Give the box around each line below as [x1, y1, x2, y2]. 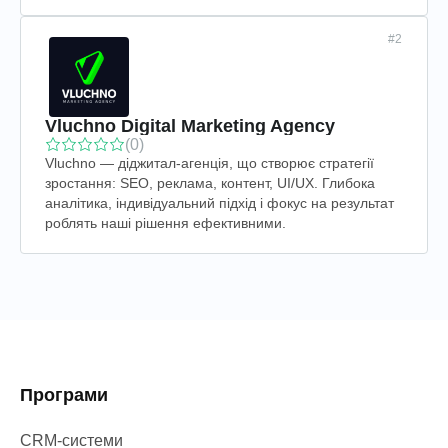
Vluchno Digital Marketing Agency [45, 116, 335, 136]
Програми [20, 385, 108, 405]
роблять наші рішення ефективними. [45, 215, 286, 231]
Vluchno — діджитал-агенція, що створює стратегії [45, 155, 374, 171]
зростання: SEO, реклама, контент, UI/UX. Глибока [45, 175, 375, 191]
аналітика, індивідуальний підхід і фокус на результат [45, 195, 394, 211]
